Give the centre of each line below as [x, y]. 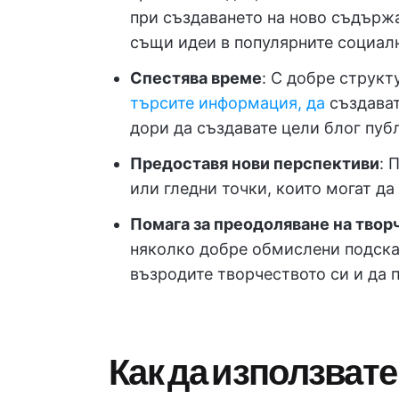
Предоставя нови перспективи [255, 163]
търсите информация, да [228, 103]
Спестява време [196, 78]
